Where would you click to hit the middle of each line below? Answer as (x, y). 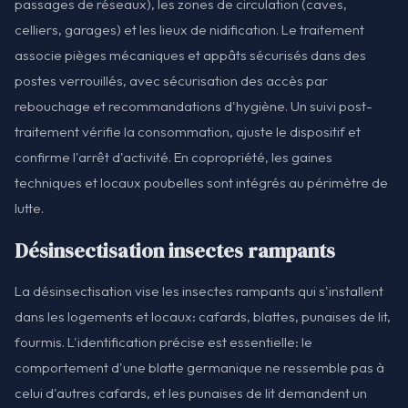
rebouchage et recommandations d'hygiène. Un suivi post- (194, 107)
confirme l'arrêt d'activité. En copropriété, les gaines (173, 158)
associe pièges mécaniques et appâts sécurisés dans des (190, 56)
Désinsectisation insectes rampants (175, 251)
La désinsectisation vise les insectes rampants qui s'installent (199, 291)
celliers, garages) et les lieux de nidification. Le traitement (189, 30)
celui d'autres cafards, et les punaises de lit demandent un (191, 393)
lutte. (29, 209)
